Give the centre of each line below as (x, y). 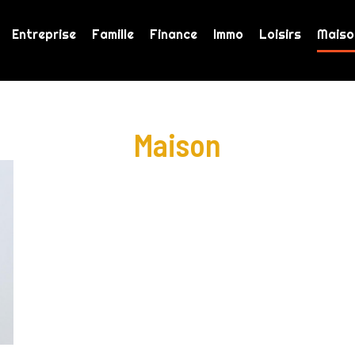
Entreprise (44, 34)
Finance (173, 34)
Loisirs (280, 34)
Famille (113, 34)
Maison (177, 144)
